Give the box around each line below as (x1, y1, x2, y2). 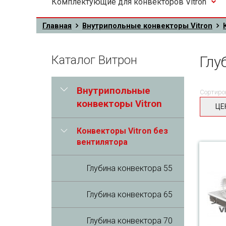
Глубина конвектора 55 (87, 163, 173, 173)
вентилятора (77, 137, 128, 147)
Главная (42, 21, 72, 30)
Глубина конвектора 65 (87, 190, 173, 199)
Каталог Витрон (51, 53, 137, 67)
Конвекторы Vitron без (77, 126, 168, 136)
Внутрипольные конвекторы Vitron (82, 21, 212, 30)
